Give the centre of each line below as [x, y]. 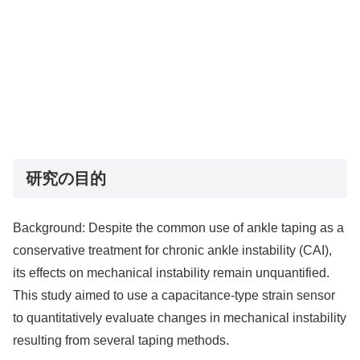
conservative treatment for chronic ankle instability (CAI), [172, 250]
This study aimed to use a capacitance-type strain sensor [174, 295]
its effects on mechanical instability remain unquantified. [171, 272]
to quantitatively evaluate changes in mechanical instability [180, 317]
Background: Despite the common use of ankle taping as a [178, 227]
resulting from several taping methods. [121, 340]
